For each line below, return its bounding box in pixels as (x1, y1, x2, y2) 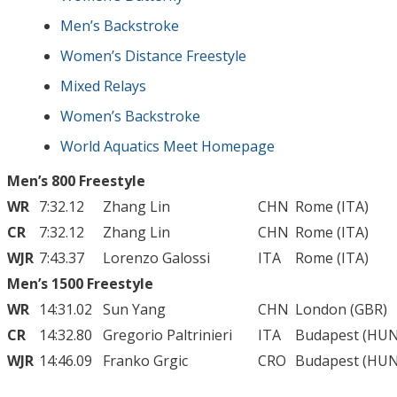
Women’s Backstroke (60, 105, 200, 126)
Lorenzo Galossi (103, 247, 210, 268)
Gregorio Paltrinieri (103, 324, 232, 345)
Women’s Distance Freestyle (60, 45, 246, 66)
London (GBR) (295, 299, 387, 319)
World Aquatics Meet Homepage (60, 136, 275, 156)
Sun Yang (103, 299, 166, 319)
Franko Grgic (103, 350, 188, 370)
